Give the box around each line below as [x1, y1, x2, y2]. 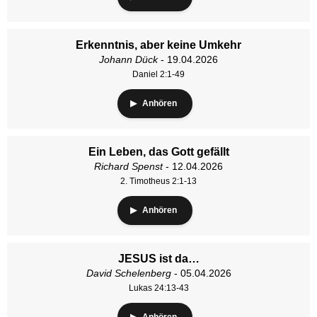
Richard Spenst [94, 161, 163, 172]
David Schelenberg [86, 267, 171, 279]
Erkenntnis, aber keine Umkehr [76, 39, 241, 51]
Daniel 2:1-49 [132, 69, 185, 79]
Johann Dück [99, 54, 158, 65]
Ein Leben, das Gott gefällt [88, 146, 229, 158]
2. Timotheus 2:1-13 [120, 176, 197, 186]
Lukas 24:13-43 [128, 283, 189, 293]
